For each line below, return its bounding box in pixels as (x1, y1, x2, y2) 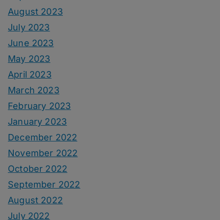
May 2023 (8, 54, 51, 64)
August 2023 (8, 6, 63, 17)
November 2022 (8, 148, 78, 159)
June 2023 (8, 38, 54, 49)
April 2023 (8, 69, 52, 80)
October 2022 (8, 164, 68, 174)
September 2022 (8, 179, 81, 190)
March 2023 (8, 85, 59, 96)
